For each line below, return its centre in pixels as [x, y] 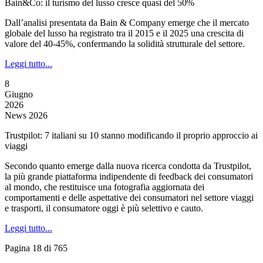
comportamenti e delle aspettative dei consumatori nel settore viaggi [129, 198]
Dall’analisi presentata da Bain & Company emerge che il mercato [127, 23]
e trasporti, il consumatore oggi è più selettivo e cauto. [104, 208]
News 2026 [26, 115]
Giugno [19, 94]
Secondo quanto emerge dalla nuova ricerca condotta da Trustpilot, [128, 166]
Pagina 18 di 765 [36, 248]
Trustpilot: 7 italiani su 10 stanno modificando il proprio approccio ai [131, 135]
